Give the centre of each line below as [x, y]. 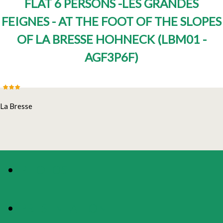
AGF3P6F [110, 57]
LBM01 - [184, 39]
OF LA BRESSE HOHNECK [87, 39]
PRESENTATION [63, 208]
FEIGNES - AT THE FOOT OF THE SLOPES [111, 21]
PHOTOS [44, 170]
